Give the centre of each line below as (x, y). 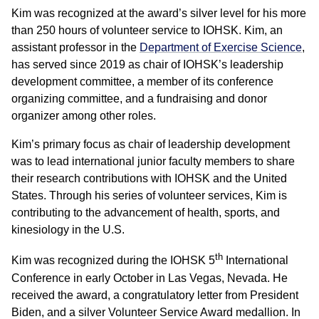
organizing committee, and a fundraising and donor (139, 99)
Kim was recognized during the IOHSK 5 (113, 261)
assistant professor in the (75, 48)
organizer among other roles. (84, 116)
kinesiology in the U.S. (68, 230)
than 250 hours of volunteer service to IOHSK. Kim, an (147, 31)
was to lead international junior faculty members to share (153, 162)
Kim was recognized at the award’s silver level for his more (159, 14)
